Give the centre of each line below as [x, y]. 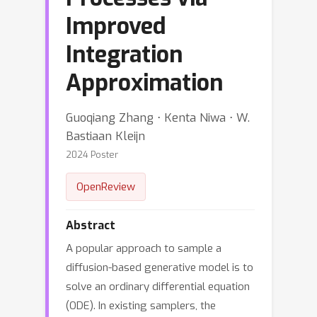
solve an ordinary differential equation [158, 287]
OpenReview [106, 187]
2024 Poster [92, 155]
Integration [124, 54]
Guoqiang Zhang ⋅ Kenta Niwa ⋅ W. [158, 117]
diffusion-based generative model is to [160, 267]
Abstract [91, 225]
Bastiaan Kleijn [105, 136]
